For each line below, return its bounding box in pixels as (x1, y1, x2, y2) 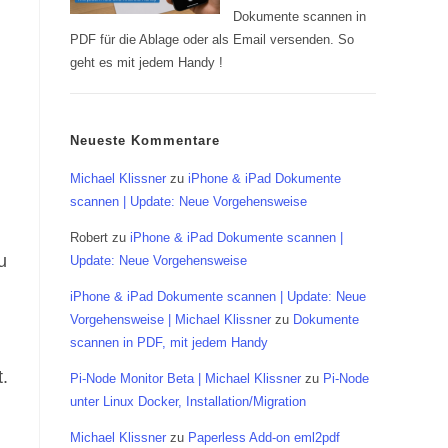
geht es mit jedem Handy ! (70, 55, 223, 71)
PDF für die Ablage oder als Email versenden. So (70, 32, 354, 48)
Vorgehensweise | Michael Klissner (70, 312, 271, 328)
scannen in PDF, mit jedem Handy (70, 335, 268, 351)
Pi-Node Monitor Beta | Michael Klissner (70, 371, 301, 387)
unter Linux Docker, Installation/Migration (70, 394, 306, 410)
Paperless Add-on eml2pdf (188, 430, 340, 446)
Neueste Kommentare (70, 133, 220, 149)
